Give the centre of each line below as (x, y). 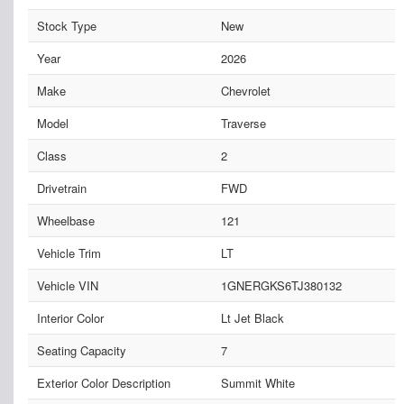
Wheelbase (66, 220)
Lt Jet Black (252, 317)
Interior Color (70, 317)
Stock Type (67, 25)
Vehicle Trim (69, 252)
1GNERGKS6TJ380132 (281, 285)
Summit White (257, 382)
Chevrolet (245, 90)
